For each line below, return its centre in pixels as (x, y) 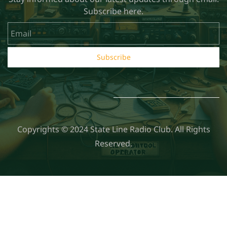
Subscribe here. (113, 11)
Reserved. (113, 143)
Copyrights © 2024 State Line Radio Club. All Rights (113, 129)
